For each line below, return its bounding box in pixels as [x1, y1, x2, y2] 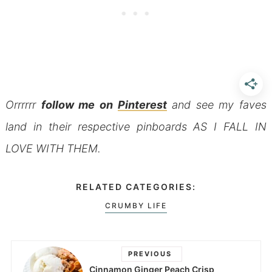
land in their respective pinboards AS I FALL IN [5, 120, 267, 133]
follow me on [41, 98, 118, 111]
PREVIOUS [127, 249, 172, 258]
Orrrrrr [5, 98, 41, 111]
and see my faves [166, 98, 267, 111]
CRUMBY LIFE [105, 201, 167, 211]
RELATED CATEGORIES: [76, 182, 196, 192]
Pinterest [117, 98, 167, 111]
